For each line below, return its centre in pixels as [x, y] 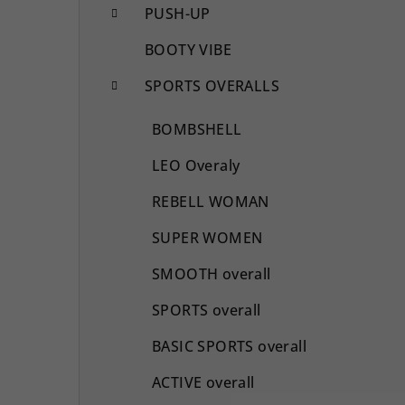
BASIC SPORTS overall [229, 346]
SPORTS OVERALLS [212, 85]
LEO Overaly [196, 165]
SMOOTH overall [212, 273]
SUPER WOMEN [207, 237]
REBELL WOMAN [211, 201]
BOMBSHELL [197, 129]
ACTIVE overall [203, 382]
